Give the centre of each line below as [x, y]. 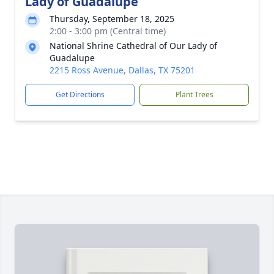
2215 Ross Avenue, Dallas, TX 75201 [122, 70]
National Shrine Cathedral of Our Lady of [133, 46]
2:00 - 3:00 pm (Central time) [108, 31]
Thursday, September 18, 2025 [112, 19]
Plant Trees [194, 94]
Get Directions [80, 94]
